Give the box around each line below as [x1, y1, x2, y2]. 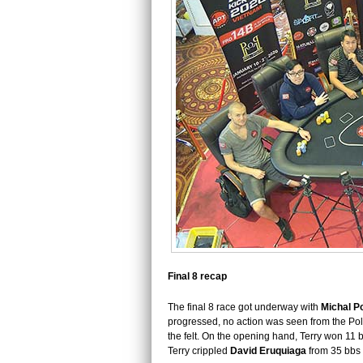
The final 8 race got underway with [168, 301, 321, 313]
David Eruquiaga [230, 345, 306, 357]
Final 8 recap [168, 271, 229, 282]
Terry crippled [168, 345, 230, 357]
